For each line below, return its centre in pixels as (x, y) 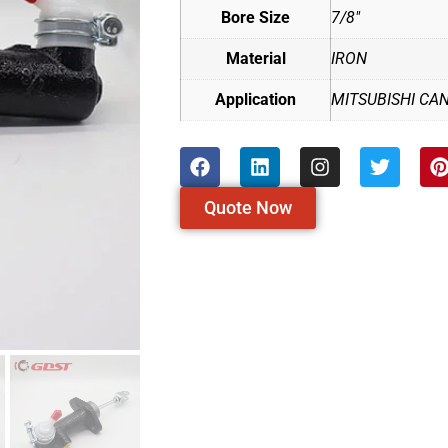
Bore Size (255, 18)
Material (255, 59)
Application (255, 100)
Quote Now (248, 208)
